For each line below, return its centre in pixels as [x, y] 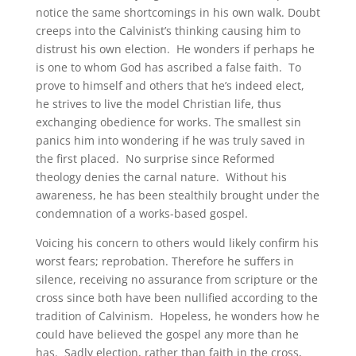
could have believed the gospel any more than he [167, 335]
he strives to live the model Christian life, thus [158, 104]
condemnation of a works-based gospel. [141, 214]
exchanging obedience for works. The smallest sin [168, 122]
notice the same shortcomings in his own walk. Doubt [178, 13]
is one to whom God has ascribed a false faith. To [168, 68]
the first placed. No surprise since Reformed [155, 159]
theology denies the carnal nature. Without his [161, 177]
